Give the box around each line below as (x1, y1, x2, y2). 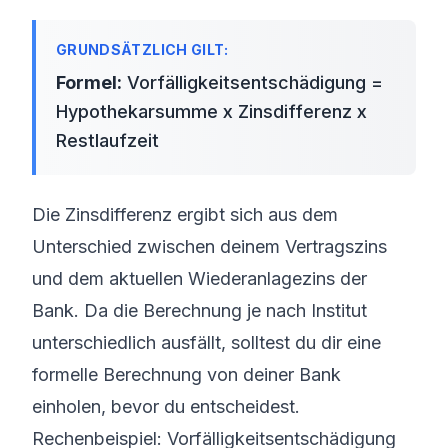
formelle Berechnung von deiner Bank (32, 364, 341, 385)
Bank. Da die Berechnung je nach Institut (32, 300, 367, 321)
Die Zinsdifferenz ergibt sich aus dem (32, 204, 338, 225)
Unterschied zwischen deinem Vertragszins (32, 236, 387, 257)
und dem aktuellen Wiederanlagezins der (32, 268, 367, 289)
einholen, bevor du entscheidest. (32, 396, 300, 417)
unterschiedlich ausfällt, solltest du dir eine (32, 332, 381, 353)
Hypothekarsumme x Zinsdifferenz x (56, 101, 367, 122)
